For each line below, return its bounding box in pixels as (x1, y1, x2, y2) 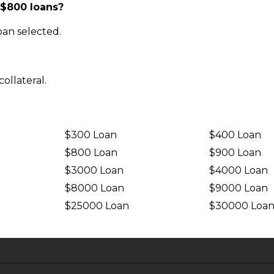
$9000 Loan (209, 182, 268, 194)
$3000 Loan (64, 165, 124, 176)
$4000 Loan (209, 165, 268, 176)
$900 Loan (209, 147, 262, 158)
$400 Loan (209, 129, 262, 141)
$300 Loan (64, 129, 117, 141)
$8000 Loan (64, 182, 124, 194)
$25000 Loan (64, 200, 129, 212)
